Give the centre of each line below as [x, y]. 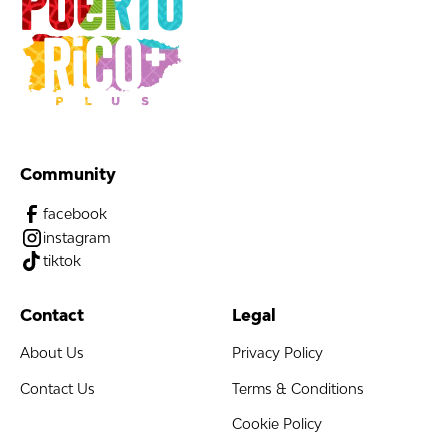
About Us [51, 352]
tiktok [62, 261]
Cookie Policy [276, 424]
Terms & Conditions [297, 388]
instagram [77, 237]
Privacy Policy [277, 352]
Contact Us [57, 388]
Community [67, 174]
